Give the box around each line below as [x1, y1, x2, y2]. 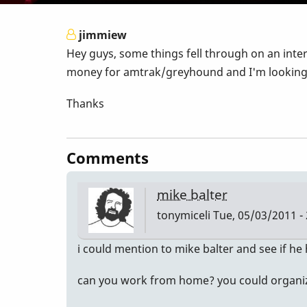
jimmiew [79, 27, 127, 42]
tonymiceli [157, 208, 210, 223]
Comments [66, 147, 149, 169]
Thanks [66, 96, 104, 112]
